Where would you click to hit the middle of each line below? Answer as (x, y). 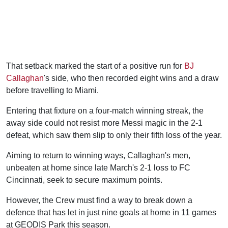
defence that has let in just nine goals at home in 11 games (111, 212)
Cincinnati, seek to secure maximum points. (84, 180)
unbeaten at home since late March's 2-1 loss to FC (98, 168)
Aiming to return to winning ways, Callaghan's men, (98, 155)
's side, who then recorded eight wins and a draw (131, 78)
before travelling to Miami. (52, 90)
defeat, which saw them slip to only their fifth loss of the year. (114, 135)
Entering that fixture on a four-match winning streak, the (105, 111)
